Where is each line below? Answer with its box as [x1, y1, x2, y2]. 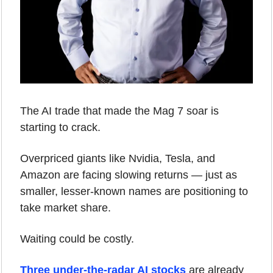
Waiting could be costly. [20, 232, 134, 245]
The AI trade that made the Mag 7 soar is [20, 104, 219, 117]
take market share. [20, 201, 111, 214]
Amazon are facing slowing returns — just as [20, 168, 237, 181]
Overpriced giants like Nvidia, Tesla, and [20, 152, 215, 165]
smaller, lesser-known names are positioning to [20, 185, 248, 197]
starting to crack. [20, 121, 101, 133]
